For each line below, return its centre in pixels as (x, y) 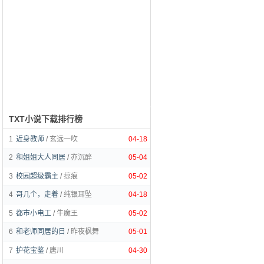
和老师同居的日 (41, 232)
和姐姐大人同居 (41, 157)
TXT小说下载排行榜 (46, 119)
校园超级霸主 (37, 176)
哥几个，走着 (37, 194)
